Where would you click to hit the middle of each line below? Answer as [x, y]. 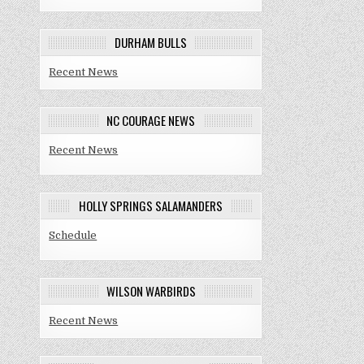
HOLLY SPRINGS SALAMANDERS [151, 206]
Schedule [73, 236]
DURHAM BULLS [151, 42]
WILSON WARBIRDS [151, 291]
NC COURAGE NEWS [151, 120]
